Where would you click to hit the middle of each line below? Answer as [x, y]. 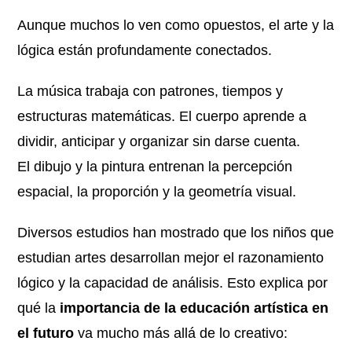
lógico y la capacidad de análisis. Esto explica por [173, 283]
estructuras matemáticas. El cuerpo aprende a [162, 116]
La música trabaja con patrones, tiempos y [150, 91]
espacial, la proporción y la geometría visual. [157, 192]
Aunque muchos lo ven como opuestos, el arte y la [176, 25]
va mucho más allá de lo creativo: [181, 333]
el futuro [46, 333]
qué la [39, 308]
